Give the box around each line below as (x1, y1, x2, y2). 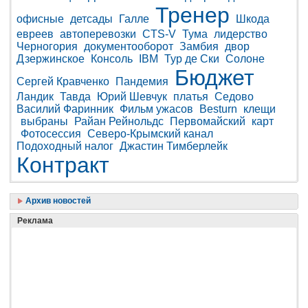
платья (173, 90, 208, 102)
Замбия (179, 40, 219, 52)
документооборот (84, 40, 173, 52)
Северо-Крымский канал (87, 127, 213, 140)
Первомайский (170, 115, 245, 127)
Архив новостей (23, 195, 91, 206)
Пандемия (115, 75, 168, 87)
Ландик (16, 90, 54, 102)
